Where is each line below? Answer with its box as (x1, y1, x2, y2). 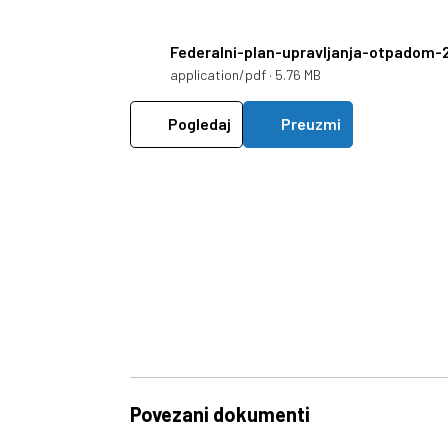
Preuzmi (278, 114, 342, 134)
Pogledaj (165, 114, 232, 134)
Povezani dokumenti (130, 402, 310, 427)
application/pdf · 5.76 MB (170, 66, 321, 83)
